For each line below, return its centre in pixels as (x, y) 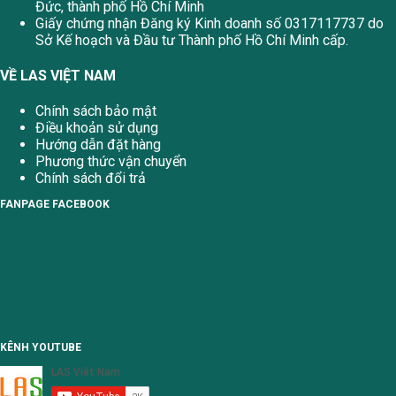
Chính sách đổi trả (91, 179)
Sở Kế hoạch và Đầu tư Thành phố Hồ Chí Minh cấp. (192, 40)
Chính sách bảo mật (96, 111)
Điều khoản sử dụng (97, 128)
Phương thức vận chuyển (111, 162)
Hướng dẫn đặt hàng (98, 145)
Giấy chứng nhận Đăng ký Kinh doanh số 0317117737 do (209, 23)
